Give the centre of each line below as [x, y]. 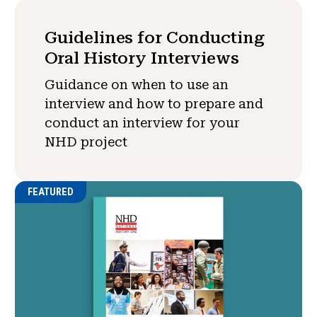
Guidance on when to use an [136, 85]
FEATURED [51, 192]
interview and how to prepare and [154, 104]
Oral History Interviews [142, 58]
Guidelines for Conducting [154, 38]
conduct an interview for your [142, 123]
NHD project [86, 142]
